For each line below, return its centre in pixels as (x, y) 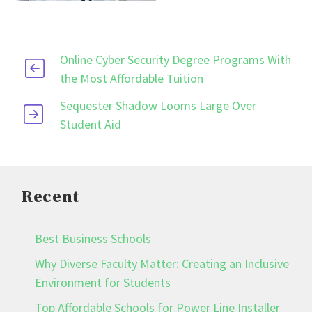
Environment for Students (103, 282)
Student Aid (91, 124)
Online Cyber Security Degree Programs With (175, 59)
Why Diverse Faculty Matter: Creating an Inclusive (162, 263)
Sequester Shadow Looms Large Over (158, 105)
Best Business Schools (93, 238)
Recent (50, 197)
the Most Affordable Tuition (131, 78)
